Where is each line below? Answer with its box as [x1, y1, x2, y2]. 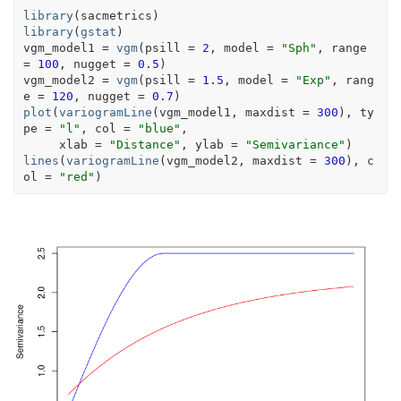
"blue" [137, 121, 181, 135]
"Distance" [108, 137, 181, 151]
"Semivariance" [244, 137, 346, 151]
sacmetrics [80, 8, 152, 22]
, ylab [180, 137, 231, 151]
